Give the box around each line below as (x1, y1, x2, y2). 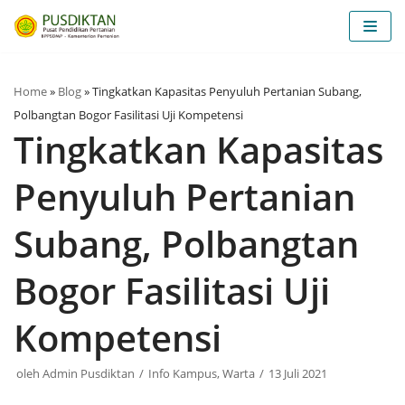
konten (18, 54, 61, 72)
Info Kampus (148, 365, 217, 381)
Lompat (18, 11, 66, 29)
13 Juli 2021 (268, 365, 327, 381)
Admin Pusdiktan (42, 365, 135, 381)
